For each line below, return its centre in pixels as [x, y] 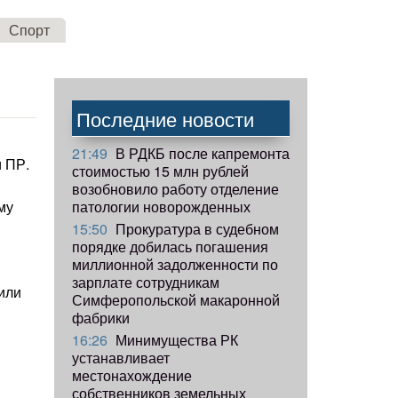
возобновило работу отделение [175, 188]
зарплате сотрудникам [146, 282]
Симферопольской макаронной [176, 299]
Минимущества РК [175, 339]
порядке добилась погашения [170, 246]
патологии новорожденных [161, 206]
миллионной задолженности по [175, 264]
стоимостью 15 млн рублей [160, 171]
